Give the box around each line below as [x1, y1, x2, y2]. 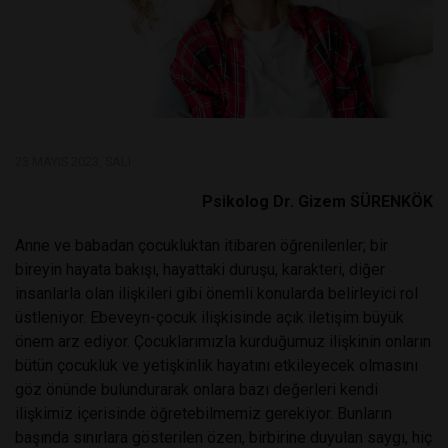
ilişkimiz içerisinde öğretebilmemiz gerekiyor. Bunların [15, 403, 392, 423]
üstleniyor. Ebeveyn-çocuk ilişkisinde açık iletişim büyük [15, 307, 404, 327]
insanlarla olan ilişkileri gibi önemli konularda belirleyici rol [15, 283, 418, 303]
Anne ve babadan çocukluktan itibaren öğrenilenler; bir [15, 235, 388, 255]
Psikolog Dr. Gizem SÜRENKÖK [202, 191, 433, 211]
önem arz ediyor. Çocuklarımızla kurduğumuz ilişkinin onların [15, 331, 431, 351]
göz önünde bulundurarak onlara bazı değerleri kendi [15, 379, 378, 399]
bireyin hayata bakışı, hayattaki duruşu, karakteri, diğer [15, 259, 385, 279]
